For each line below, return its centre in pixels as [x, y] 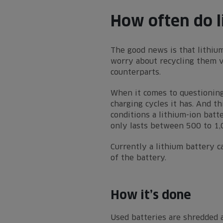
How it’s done [151, 195]
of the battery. [138, 158]
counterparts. [136, 72]
